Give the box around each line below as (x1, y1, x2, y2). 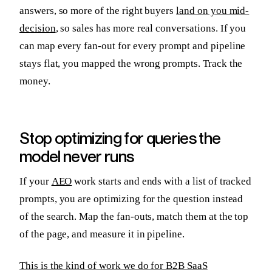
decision (19, 22, 56, 34)
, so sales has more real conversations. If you (55, 22, 246, 34)
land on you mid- (176, 4, 250, 16)
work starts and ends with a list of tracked (72, 175, 252, 187)
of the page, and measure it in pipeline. (19, 228, 185, 240)
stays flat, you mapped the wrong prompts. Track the (19, 57, 243, 69)
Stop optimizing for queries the (19, 128, 221, 148)
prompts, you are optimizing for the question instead (19, 192, 243, 205)
